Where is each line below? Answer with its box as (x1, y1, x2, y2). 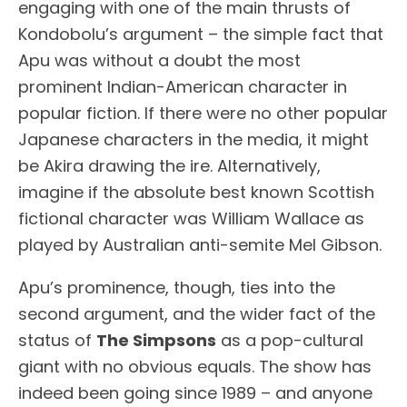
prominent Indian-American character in (18, 75, 347, 99)
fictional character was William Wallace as (18, 207, 364, 231)
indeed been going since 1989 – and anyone (18, 382, 372, 405)
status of (18, 329, 96, 352)
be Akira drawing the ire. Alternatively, (18, 154, 321, 178)
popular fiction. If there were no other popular (18, 102, 388, 125)
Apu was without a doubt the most (18, 49, 301, 73)
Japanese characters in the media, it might (18, 128, 369, 152)
